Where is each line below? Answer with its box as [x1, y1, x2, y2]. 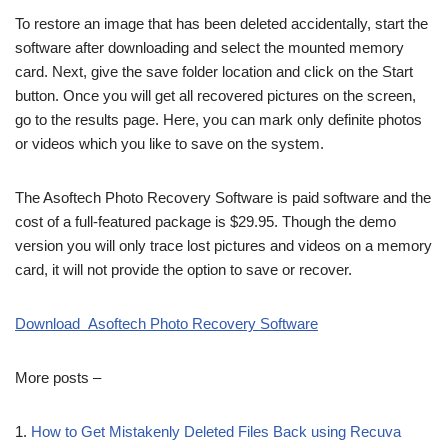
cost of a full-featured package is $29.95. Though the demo [15, 213, 396, 230]
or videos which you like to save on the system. [15, 135, 324, 152]
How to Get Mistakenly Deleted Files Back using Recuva [31, 423, 401, 440]
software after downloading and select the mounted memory [15, 39, 404, 56]
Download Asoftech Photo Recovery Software [15, 315, 318, 332]
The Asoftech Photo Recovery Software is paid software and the [15, 189, 431, 206]
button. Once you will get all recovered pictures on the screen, [15, 87, 416, 104]
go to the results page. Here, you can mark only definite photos [15, 111, 422, 128]
